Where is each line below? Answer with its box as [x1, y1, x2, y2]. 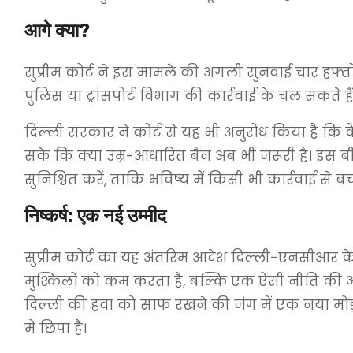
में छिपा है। [24, 319, 87, 338]
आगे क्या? [24, 20, 90, 42]
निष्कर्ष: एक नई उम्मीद [24, 205, 166, 227]
